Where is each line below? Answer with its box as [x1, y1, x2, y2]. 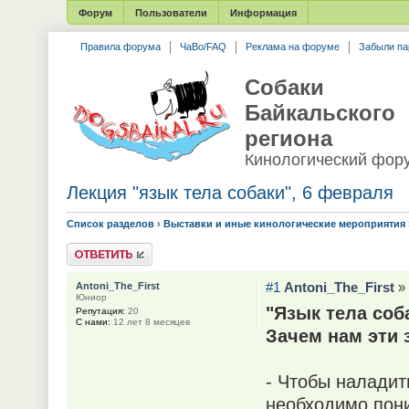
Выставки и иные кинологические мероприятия [163, 218, 405, 229]
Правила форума [79, 41, 161, 52]
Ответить [66, 243, 110, 255]
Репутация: [75, 306, 125, 317]
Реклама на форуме [245, 41, 340, 52]
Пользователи [134, 7, 207, 18]
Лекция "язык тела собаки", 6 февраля [66, 183, 393, 203]
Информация [229, 7, 297, 18]
